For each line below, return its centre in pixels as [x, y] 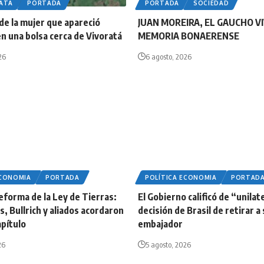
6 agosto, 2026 [169, 57]
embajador [160, 224]
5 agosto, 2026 [168, 245]
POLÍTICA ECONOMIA [181, 178]
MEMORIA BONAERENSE [189, 36]
